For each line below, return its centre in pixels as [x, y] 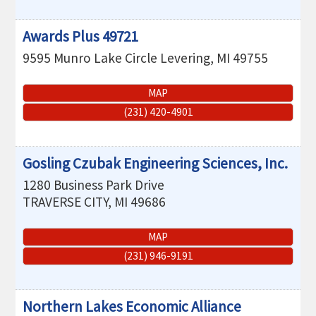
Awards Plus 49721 [80, 37]
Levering [186, 58]
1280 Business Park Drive [94, 184]
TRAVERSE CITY [66, 201]
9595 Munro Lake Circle [90, 58]
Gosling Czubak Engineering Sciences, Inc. [156, 163]
